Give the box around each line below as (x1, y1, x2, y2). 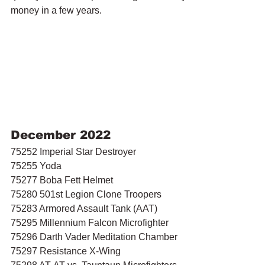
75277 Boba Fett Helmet (11, 174, 113, 185)
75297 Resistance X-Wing (11, 245, 121, 256)
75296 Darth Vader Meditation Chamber (11, 231, 177, 242)
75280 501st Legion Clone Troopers (11, 189, 161, 199)
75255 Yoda (11, 160, 62, 171)
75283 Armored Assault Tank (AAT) (11, 203, 157, 214)
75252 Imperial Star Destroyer (11, 146, 136, 157)
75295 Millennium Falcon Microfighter (11, 217, 171, 228)
